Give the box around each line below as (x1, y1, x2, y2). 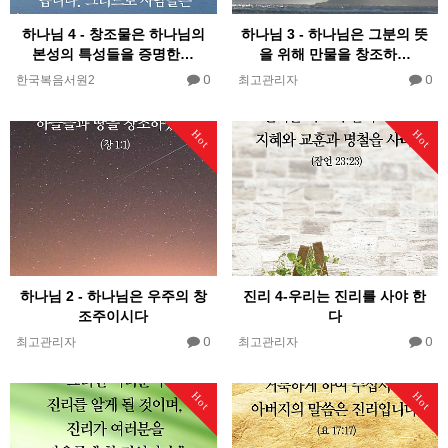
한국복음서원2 (16, 72, 96, 87)
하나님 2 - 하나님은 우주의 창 (19, 287, 207, 304)
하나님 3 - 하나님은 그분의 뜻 (241, 25, 429, 42)
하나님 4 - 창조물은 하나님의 (21, 25, 205, 42)
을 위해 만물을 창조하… (258, 45, 411, 62)
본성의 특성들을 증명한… (32, 45, 195, 62)
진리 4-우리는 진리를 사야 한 (243, 287, 427, 304)
